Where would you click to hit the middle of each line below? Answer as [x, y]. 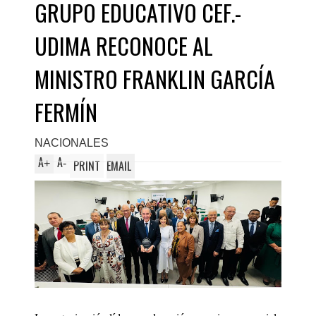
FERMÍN [66, 112]
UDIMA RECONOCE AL [124, 45]
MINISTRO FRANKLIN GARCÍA [155, 79]
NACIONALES [72, 143]
